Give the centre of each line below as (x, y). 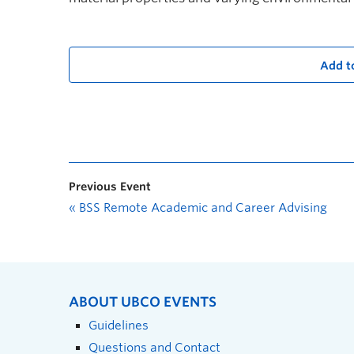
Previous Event (110, 186)
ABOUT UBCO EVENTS (143, 301)
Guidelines (119, 325)
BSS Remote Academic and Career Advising (201, 207)
